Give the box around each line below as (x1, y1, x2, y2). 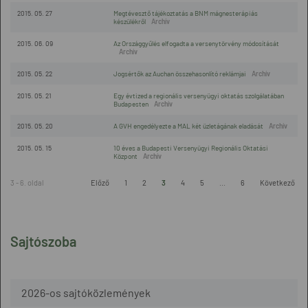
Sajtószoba (10, 233, 76, 250)
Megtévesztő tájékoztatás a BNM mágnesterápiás (113, 9, 258, 17)
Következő (260, 178, 295, 187)
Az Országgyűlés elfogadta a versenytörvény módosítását (113, 39, 279, 47)
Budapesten (113, 100, 148, 108)
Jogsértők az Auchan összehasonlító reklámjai (113, 69, 246, 78)
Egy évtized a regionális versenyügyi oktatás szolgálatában (113, 91, 284, 100)
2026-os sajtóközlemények (21, 286, 151, 299)
